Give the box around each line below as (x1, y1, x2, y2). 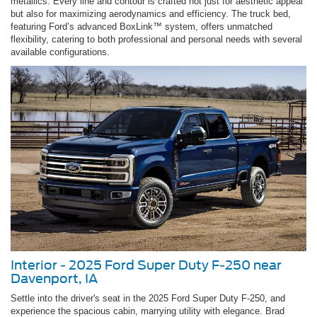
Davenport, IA (11, 270, 98, 286)
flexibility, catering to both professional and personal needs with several (11, 34, 302, 45)
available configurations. (11, 47, 110, 58)
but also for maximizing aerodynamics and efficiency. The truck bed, (11, 8, 291, 20)
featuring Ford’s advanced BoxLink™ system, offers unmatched (11, 21, 272, 33)
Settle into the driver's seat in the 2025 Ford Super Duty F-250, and (11, 292, 285, 304)
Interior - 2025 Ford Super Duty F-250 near (11, 257, 282, 272)
